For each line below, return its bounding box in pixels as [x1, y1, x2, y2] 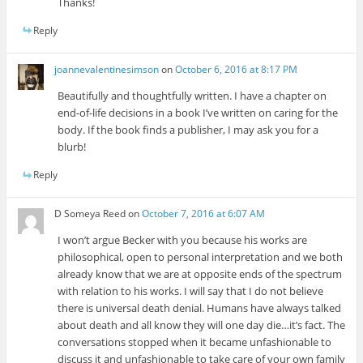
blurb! [58, 139, 87, 155]
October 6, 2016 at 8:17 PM [175, 62, 298, 77]
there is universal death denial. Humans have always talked [58, 301, 342, 316]
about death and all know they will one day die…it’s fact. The [58, 318, 346, 333]
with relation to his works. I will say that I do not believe [58, 284, 324, 299]
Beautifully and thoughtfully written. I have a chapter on [58, 88, 327, 104]
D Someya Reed [54, 207, 126, 221]
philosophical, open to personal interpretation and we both [58, 250, 344, 265]
